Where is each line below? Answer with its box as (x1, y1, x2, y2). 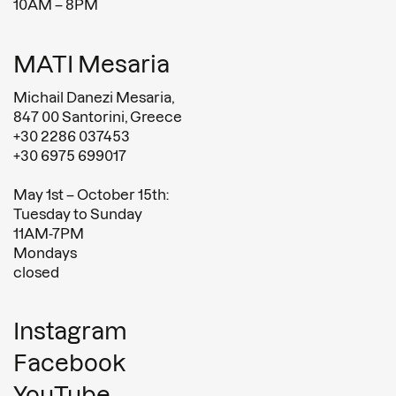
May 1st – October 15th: (13, 186, 169, 202)
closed (13, 263, 59, 280)
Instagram (13, 317, 127, 344)
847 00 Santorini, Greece (13, 108, 182, 125)
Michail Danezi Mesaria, (13, 88, 174, 105)
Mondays (13, 244, 77, 261)
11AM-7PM (13, 225, 84, 241)
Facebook (13, 349, 126, 376)
